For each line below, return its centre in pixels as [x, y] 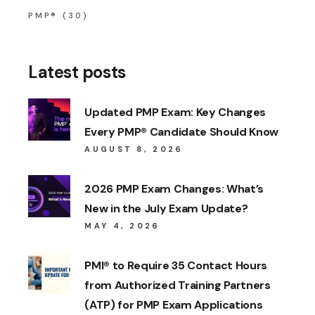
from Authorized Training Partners [178, 285]
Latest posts [77, 72]
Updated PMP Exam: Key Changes [175, 112]
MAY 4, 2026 [122, 226]
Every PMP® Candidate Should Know [182, 132]
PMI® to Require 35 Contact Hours [176, 266]
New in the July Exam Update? [166, 209]
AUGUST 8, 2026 [134, 149]
